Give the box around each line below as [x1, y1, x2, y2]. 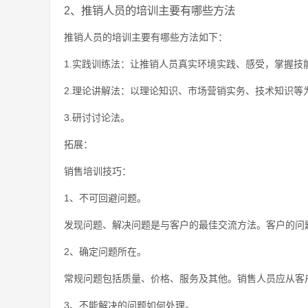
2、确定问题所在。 [64, 246, 146, 257]
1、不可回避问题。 [64, 192, 146, 203]
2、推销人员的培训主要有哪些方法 [64, 4, 235, 16]
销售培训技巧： [64, 166, 131, 177]
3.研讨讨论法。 [64, 112, 130, 123]
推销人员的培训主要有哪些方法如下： [64, 32, 228, 43]
